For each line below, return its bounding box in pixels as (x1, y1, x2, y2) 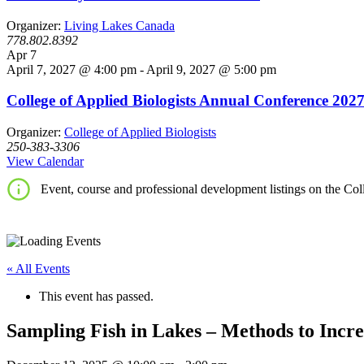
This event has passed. (39, 289, 154, 304)
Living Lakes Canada (64, 18, 175, 32)
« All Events (6, 262, 70, 276)
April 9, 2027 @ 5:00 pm (146, 62, 276, 76)
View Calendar (6, 154, 84, 169)
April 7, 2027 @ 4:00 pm (6, 62, 136, 76)
